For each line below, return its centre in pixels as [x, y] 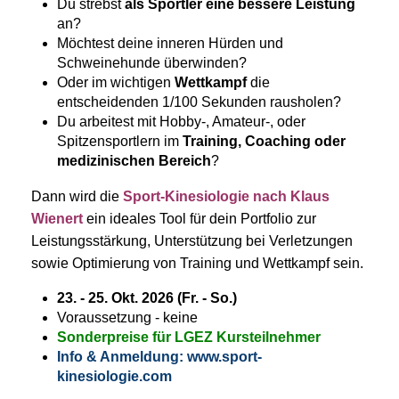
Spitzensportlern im [120, 142]
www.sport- [224, 357]
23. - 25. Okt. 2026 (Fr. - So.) [147, 298]
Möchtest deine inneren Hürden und [170, 44]
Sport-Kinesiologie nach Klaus [226, 197]
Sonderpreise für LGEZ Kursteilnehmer [189, 338]
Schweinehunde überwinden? [152, 63]
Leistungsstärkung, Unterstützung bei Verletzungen [192, 241]
